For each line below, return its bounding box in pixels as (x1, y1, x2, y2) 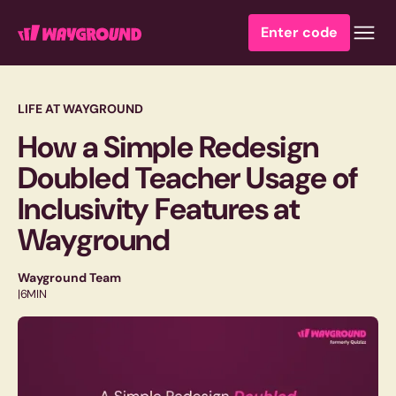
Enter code (261, 23, 338, 42)
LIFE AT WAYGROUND (18, 101, 143, 117)
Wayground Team (18, 270, 121, 286)
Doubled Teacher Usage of (18, 158, 358, 198)
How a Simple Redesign (18, 127, 319, 167)
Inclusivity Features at (18, 189, 300, 229)
